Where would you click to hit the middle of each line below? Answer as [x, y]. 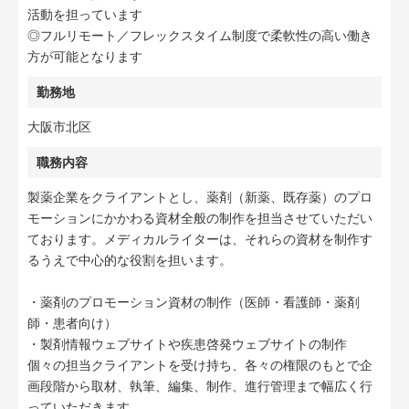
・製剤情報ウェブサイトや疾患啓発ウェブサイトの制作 [187, 344]
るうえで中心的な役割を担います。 [130, 260]
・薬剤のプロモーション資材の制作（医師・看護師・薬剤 [194, 302]
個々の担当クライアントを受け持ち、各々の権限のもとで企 [200, 365]
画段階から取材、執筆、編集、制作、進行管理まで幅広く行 [200, 386]
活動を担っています [85, 15]
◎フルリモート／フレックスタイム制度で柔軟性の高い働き [200, 36]
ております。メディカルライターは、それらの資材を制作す [200, 239]
